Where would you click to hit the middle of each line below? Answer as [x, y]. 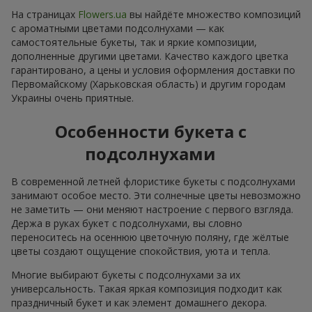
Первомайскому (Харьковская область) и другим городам [148, 84]
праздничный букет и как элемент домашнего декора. [139, 302]
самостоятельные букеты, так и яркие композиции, [134, 42]
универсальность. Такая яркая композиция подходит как [147, 288]
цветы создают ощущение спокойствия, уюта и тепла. [141, 251]
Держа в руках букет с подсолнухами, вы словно [127, 223]
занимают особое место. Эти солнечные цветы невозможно [156, 195]
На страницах [45, 14]
